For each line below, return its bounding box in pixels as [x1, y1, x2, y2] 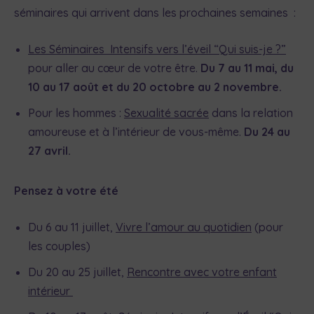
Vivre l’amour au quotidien [116, 220, 252, 235]
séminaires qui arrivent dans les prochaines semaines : [14, 6, 296, 20]
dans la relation [209, 106, 293, 121]
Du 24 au [244, 125, 290, 139]
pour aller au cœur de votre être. [28, 61, 200, 76]
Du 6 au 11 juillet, [28, 220, 116, 235]
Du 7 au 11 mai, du [200, 61, 294, 76]
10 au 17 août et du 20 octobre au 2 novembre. [28, 80, 282, 95]
